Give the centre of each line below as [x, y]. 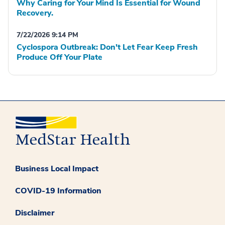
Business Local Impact [57, 169]
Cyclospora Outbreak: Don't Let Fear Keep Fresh [107, 47]
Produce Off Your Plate [60, 57]
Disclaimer [35, 213]
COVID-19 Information [58, 191]
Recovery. [35, 13]
